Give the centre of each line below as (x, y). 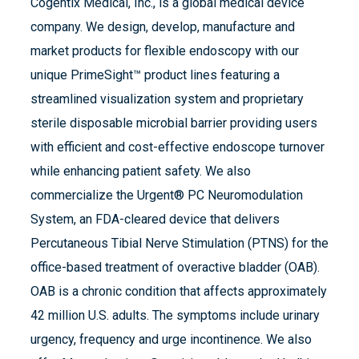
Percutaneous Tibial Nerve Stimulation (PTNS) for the (179, 244)
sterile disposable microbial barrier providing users (174, 123)
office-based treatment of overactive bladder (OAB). (175, 268)
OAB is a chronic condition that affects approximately (179, 292)
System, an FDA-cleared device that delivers (155, 220)
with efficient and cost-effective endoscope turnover (177, 147)
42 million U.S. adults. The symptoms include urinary (175, 316)
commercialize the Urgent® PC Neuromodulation (167, 196)
